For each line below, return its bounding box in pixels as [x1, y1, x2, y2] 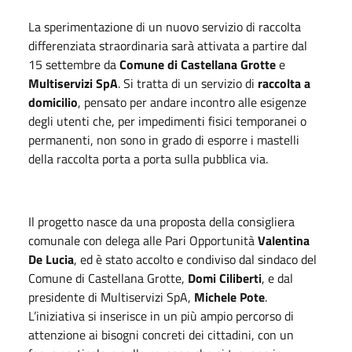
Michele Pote [194, 287, 265, 306]
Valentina [258, 230, 310, 250]
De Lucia [28, 249, 74, 269]
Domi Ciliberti [188, 268, 262, 288]
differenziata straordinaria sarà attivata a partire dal [28, 35, 307, 55]
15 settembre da [28, 54, 119, 74]
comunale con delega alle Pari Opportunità [28, 230, 258, 250]
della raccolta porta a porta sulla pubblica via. [28, 148, 268, 168]
